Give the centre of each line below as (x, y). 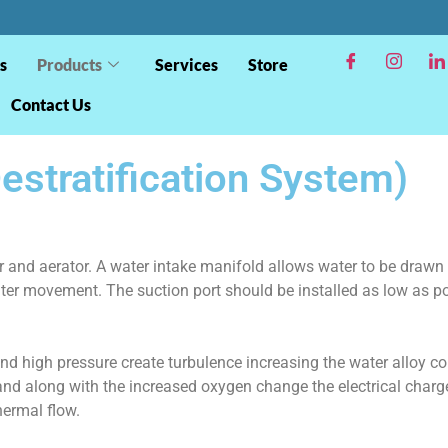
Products (70, 64)
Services (187, 64)
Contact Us (50, 104)
